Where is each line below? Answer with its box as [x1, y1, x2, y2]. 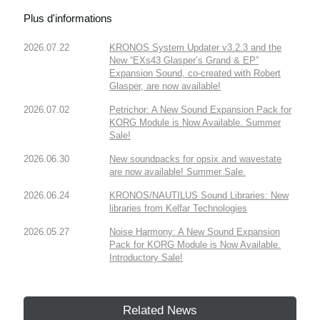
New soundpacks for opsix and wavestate [109, 153, 282, 164]
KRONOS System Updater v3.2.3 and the [109, 41, 282, 53]
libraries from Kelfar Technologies [109, 202, 248, 214]
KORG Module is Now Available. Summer [109, 116, 281, 128]
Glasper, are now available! [109, 80, 221, 91]
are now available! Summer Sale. [109, 166, 246, 177]
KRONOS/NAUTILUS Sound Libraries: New [109, 189, 289, 201]
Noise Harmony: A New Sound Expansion [109, 226, 281, 237]
